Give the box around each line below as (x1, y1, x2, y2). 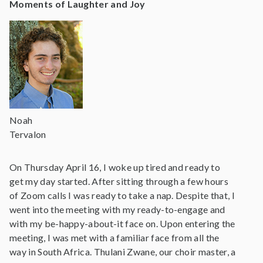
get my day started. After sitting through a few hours (9, 176, 228, 187)
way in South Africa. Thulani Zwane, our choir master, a (9, 246, 236, 257)
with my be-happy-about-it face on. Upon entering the (9, 218, 235, 229)
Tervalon (9, 129, 46, 140)
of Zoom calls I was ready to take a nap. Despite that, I (9, 190, 235, 201)
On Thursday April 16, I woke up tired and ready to (9, 161, 221, 173)
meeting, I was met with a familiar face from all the (9, 232, 220, 243)
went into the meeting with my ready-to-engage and (9, 204, 225, 215)
